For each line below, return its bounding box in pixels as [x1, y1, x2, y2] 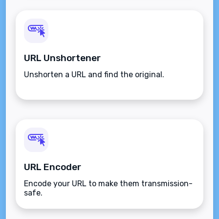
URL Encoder [24, 161, 81, 173]
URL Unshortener [24, 52, 101, 64]
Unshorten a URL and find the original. [24, 70, 164, 80]
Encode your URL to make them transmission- [24, 179, 193, 189]
